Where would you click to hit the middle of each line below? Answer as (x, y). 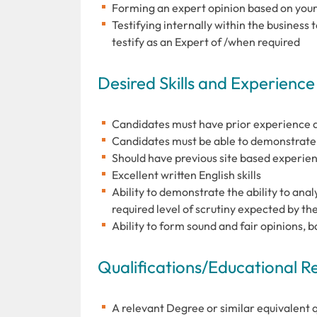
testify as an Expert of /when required (206, 41)
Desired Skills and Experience (206, 82)
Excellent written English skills (186, 174)
